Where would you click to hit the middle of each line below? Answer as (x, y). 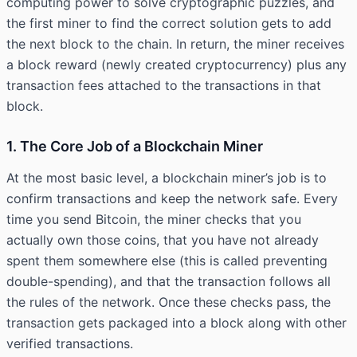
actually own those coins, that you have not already (163, 240)
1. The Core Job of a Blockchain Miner (135, 147)
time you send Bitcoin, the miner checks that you (154, 220)
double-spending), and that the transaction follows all (169, 282)
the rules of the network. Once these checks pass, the (169, 302)
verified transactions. (70, 344)
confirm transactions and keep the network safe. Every (172, 199)
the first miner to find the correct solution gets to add (169, 24)
